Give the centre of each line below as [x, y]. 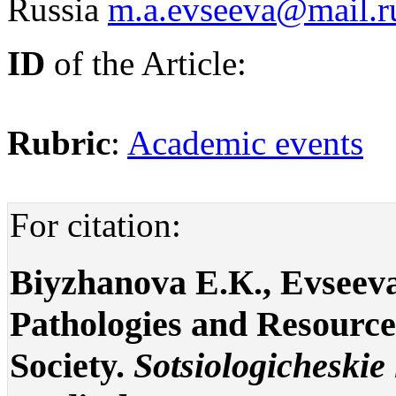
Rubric [59, 143]
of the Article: [146, 64]
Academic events [245, 143]
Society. [72, 365]
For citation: [95, 225]
